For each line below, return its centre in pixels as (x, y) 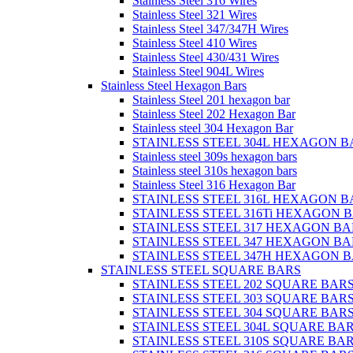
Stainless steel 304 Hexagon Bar (213, 128)
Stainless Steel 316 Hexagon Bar (214, 185)
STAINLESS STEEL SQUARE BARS (201, 270)
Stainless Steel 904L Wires (198, 71)
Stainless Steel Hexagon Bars (174, 85)
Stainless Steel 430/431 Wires (206, 57)
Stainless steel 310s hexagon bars (215, 171)
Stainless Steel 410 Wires (195, 43)
